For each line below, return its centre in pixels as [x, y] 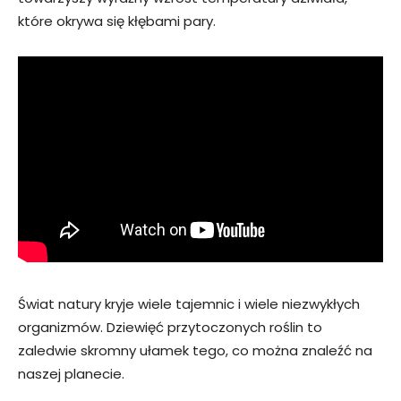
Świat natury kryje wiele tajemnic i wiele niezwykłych [189, 303]
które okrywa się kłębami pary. [117, 21]
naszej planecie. [71, 373]
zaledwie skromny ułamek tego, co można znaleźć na [195, 350]
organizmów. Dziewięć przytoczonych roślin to [170, 327]
